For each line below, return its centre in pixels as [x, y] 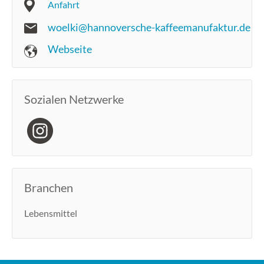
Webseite [70, 49]
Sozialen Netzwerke [74, 99]
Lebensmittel [51, 213]
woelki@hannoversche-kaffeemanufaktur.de [149, 27]
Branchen [49, 188]
